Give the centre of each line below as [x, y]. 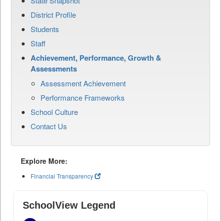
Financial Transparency [62, 176]
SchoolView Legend [69, 205]
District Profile [53, 15]
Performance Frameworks [83, 98]
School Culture [54, 112]
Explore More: [44, 161]
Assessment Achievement [83, 83]
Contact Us [49, 126]
